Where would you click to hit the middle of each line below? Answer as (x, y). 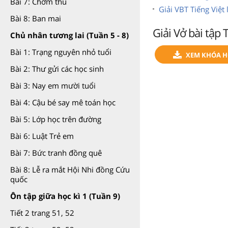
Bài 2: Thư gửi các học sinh (57, 69)
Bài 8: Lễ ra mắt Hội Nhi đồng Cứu (70, 169)
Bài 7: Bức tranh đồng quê (56, 153)
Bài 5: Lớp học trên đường (56, 119)
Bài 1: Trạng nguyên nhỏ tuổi (61, 52)
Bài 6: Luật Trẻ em (42, 136)
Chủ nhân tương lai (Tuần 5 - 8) (69, 35)
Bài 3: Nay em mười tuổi (53, 85)
